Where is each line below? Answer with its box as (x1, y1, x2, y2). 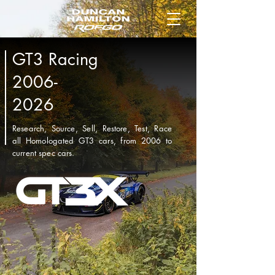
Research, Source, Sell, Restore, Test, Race (12, 123, 172, 134)
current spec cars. (12, 147, 75, 158)
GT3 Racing (12, 48, 98, 70)
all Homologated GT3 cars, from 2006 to (12, 135, 172, 146)
